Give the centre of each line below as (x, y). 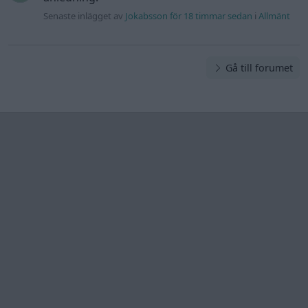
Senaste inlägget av (85, 16)
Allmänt (275, 16)
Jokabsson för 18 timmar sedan (189, 16)
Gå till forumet (258, 68)
